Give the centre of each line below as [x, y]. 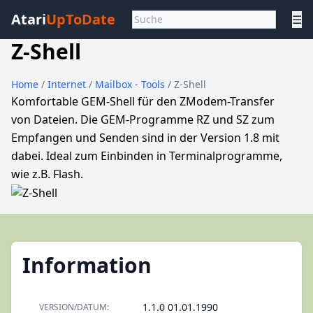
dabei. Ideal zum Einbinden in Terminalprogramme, [147, 156]
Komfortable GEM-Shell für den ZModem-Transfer [143, 101]
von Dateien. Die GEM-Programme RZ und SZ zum [143, 119]
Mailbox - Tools [131, 84]
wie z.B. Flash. [47, 174]
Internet [68, 84]
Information [87, 265]
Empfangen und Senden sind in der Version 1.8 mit [145, 138]
